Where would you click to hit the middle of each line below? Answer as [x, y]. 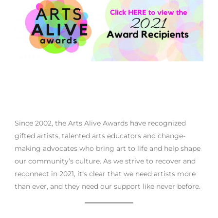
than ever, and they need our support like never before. [108, 186]
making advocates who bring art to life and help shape [108, 148]
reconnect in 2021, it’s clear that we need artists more [105, 173]
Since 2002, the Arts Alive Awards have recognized [100, 123]
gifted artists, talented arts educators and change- [100, 136]
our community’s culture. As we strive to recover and [105, 161]
